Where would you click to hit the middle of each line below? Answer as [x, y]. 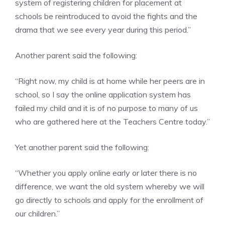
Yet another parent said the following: [82, 147]
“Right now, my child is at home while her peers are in [110, 81]
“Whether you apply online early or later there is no [106, 173]
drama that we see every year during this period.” [103, 29]
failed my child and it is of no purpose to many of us [106, 108]
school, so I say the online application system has [103, 94]
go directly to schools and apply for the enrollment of [109, 200]
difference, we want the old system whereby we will [110, 186]
